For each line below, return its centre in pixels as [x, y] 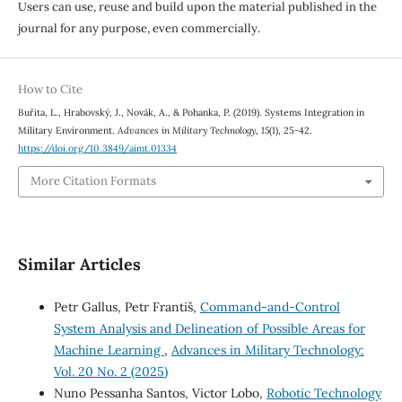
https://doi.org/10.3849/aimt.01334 [97, 148]
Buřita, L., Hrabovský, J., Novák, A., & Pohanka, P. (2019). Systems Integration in [191, 112]
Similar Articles [79, 264]
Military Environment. [67, 130]
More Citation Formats [93, 181]
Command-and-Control [270, 306]
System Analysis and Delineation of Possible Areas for [209, 328]
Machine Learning [109, 350]
